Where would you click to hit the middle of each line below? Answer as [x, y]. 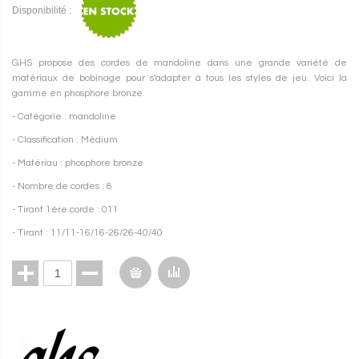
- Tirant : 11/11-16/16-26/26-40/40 [87, 233]
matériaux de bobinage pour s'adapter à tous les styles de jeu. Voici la [179, 78]
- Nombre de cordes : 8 [62, 186]
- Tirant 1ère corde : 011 [65, 210]
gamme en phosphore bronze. [79, 93]
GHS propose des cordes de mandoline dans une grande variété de [179, 63]
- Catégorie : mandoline [64, 117]
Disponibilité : [43, 11]
